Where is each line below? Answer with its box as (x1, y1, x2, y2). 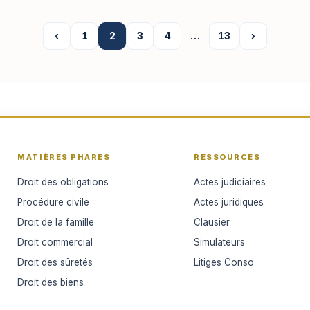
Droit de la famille (17, 216, 95, 228)
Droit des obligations (17, 176, 109, 188)
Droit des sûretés (17, 256, 93, 268)
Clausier (194, 216, 230, 228)
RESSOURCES (194, 152, 261, 162)
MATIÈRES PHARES (17, 152, 111, 162)
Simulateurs (194, 236, 246, 248)
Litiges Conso (194, 256, 255, 268)
